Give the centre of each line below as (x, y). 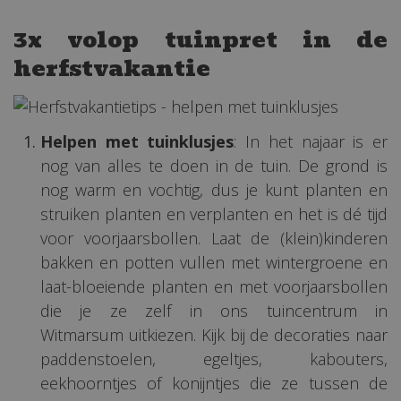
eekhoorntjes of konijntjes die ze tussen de (214, 384)
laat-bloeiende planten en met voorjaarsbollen (214, 287)
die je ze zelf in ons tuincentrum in (214, 311)
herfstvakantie (112, 68)
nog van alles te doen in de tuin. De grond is (214, 166)
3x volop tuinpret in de (200, 39)
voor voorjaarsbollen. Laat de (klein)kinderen (214, 239)
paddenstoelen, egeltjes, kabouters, (214, 359)
